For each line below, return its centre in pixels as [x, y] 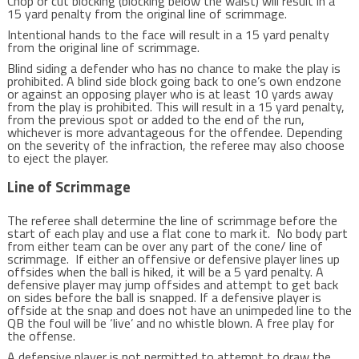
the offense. [42, 336]
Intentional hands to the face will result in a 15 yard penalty [168, 34]
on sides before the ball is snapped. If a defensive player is [164, 297]
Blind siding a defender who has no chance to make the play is [173, 68]
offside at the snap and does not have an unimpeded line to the [179, 310]
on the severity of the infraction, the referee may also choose [175, 145]
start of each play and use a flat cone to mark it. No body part [177, 233]
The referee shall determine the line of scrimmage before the [172, 220]
